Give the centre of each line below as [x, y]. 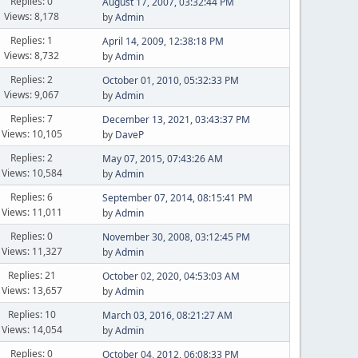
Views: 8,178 [32, 16]
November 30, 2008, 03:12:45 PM [176, 237]
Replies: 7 [32, 118]
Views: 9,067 [32, 94]
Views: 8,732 [32, 55]
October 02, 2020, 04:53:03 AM [171, 276]
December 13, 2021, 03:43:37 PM [176, 119]
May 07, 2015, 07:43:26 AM [162, 159]
